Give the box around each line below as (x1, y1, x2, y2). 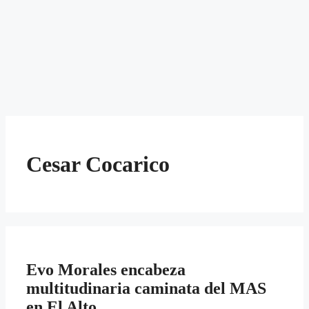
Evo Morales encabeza (26, 261, 186, 279)
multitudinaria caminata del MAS (26, 279, 266, 298)
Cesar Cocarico (26, 151, 170, 177)
